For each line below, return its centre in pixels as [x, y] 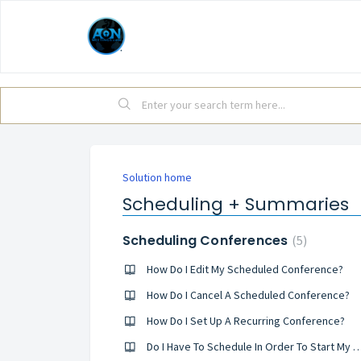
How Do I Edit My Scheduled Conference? [245, 269]
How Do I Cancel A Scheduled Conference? [248, 295]
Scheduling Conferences [207, 241]
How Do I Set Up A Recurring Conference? [246, 321]
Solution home [157, 177]
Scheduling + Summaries [236, 204]
